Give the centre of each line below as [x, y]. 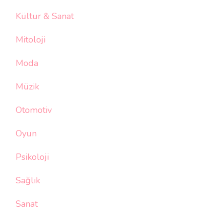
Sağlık [28, 181]
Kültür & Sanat [45, 16]
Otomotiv [34, 110]
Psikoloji [32, 157]
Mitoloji [31, 40]
